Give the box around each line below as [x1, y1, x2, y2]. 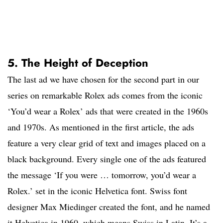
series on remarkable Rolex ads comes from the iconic [7, 89, 203, 102]
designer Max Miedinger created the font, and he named [7, 201, 210, 213]
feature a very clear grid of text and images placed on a [7, 137, 206, 149]
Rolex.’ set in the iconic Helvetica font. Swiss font [7, 185, 187, 197]
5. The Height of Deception [7, 55, 148, 71]
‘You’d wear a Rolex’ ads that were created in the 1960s [7, 105, 208, 117]
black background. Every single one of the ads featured [7, 153, 206, 165]
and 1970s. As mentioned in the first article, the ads [7, 121, 194, 133]
